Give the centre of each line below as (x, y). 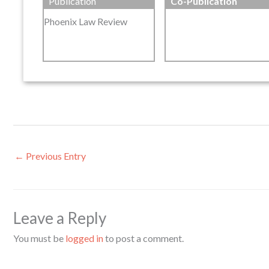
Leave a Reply (60, 218)
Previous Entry (55, 156)
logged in (84, 238)
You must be (39, 238)
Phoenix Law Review (86, 22)
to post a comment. (144, 238)
